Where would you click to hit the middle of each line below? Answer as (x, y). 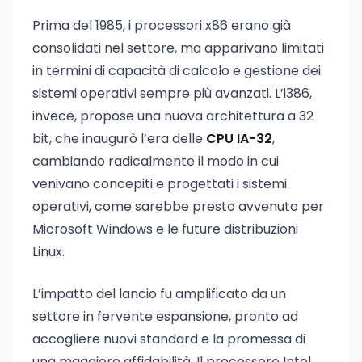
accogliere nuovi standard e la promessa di (169, 339)
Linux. (48, 252)
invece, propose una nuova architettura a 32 (173, 116)
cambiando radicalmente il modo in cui (156, 161)
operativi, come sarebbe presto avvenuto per (178, 206)
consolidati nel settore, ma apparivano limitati (178, 48)
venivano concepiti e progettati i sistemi (160, 184)
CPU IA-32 (239, 139)
